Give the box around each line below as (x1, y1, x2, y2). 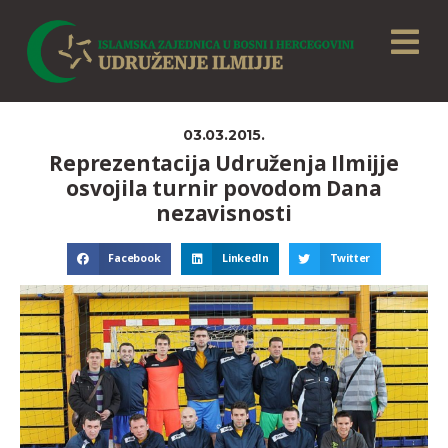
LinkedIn (221, 251, 269, 266)
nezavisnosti (156, 199, 292, 228)
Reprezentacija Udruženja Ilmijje (49, 149, 399, 178)
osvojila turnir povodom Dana (66, 174, 382, 203)
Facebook (108, 251, 161, 266)
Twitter (329, 251, 371, 266)
